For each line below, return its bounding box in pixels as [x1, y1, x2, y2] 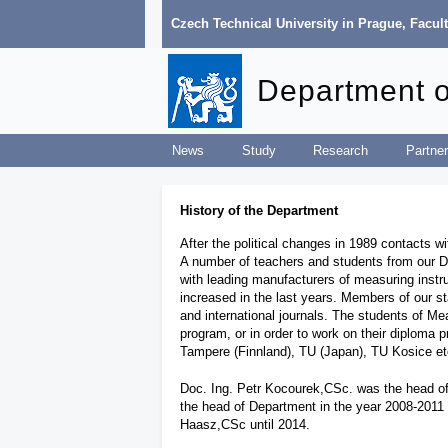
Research [313, 142, 369, 158]
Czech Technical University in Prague [171, 16, 402, 31]
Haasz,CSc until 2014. [179, 416, 310, 432]
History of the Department [179, 203, 338, 219]
